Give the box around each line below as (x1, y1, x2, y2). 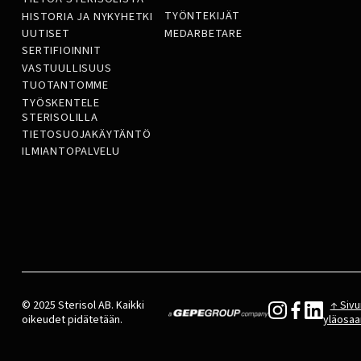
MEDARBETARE (164, 24, 243, 42)
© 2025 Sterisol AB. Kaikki (22, 297, 145, 313)
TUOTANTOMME (22, 77, 109, 94)
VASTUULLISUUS (22, 59, 112, 77)
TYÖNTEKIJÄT (164, 7, 240, 25)
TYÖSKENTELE (22, 93, 100, 111)
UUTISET (22, 25, 70, 43)
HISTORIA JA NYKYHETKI (22, 7, 153, 25)
